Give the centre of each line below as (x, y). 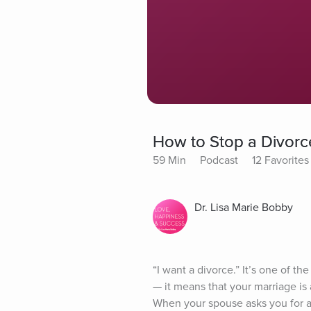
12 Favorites (280, 160)
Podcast (219, 160)
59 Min (169, 160)
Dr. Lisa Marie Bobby (244, 207)
